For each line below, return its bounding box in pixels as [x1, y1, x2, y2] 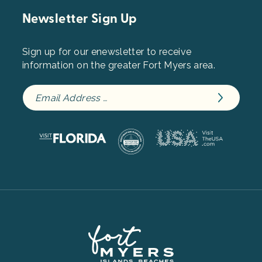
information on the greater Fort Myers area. [22, 60, 216, 71]
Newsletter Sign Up [22, 11, 137, 27]
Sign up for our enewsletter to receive [22, 46, 192, 58]
